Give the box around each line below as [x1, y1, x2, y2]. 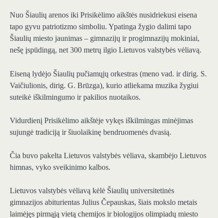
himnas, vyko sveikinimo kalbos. [10, 163, 110, 171]
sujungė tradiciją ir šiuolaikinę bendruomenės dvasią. [10, 127, 171, 136]
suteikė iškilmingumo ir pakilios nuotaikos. [10, 92, 141, 101]
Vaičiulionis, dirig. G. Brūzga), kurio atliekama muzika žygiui [10, 81, 199, 90]
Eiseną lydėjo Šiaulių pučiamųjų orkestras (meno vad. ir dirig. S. [10, 69, 207, 78]
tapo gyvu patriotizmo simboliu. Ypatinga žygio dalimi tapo [10, 22, 191, 31]
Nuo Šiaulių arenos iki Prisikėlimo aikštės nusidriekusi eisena [10, 11, 197, 19]
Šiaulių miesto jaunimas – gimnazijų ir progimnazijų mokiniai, [10, 34, 200, 43]
